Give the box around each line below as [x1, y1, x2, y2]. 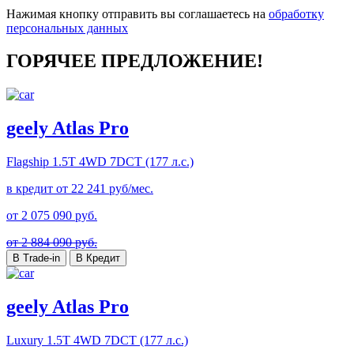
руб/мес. [106, 182, 153, 196]
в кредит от [6, 182, 71, 196]
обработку [269, 6, 324, 21]
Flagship [6, 155, 49, 169]
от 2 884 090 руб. [6, 235, 97, 250]
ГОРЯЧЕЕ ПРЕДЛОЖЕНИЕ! [6, 51, 263, 72]
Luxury [6, 333, 43, 347]
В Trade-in [13, 252, 60, 265]
